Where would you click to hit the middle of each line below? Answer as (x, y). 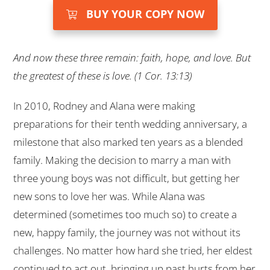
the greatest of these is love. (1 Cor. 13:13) (102, 76)
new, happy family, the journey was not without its (127, 233)
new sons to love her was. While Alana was (109, 196)
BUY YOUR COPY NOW (145, 14)
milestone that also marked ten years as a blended (128, 142)
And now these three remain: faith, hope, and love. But (132, 58)
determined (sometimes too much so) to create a (125, 215)
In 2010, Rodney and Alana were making (104, 106)
